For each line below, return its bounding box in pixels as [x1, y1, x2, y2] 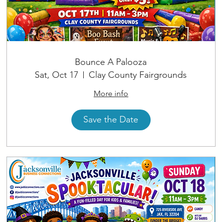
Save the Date [83, 114, 139, 125]
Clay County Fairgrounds [89, 69, 187, 80]
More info [93, 88, 128, 98]
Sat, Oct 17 [35, 69, 79, 80]
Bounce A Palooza [75, 56, 147, 67]
